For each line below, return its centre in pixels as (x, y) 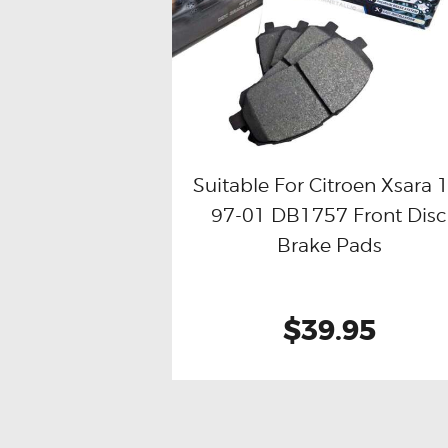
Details (416, 214)
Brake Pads (329, 245)
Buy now (260, 214)
